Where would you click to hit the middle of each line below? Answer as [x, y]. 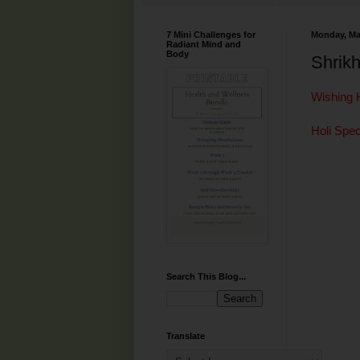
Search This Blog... [206, 276]
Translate [186, 335]
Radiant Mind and [204, 44]
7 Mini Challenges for [211, 34]
